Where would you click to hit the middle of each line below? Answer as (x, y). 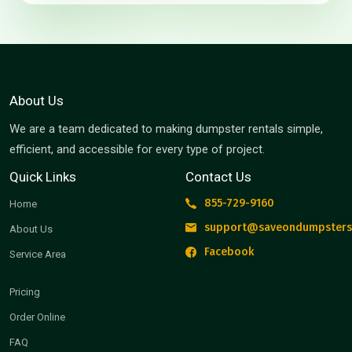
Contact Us (218, 177)
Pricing (25, 292)
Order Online (37, 317)
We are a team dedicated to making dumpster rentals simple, (166, 129)
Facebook (229, 252)
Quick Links (43, 177)
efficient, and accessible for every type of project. (137, 150)
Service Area (38, 255)
